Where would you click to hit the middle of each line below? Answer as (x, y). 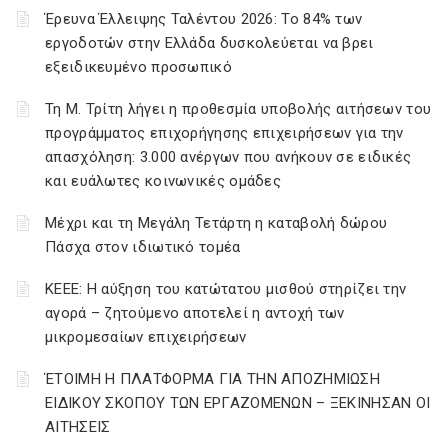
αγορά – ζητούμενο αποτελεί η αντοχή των (195, 313)
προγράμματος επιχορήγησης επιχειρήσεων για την (224, 133)
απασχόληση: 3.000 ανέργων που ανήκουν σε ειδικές (228, 157)
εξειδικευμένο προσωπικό (138, 67)
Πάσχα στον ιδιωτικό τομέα (143, 247)
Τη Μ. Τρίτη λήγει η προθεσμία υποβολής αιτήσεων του (238, 109)
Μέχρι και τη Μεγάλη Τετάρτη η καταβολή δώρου (216, 223)
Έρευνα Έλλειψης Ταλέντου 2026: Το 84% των (204, 19)
